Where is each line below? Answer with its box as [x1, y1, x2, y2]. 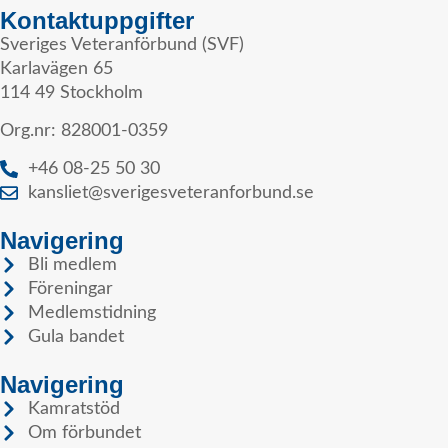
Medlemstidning [27, 304, 156, 323]
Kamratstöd [27, 400, 120, 419]
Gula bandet [27, 328, 124, 347]
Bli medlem [27, 256, 117, 275]
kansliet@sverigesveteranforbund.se [27, 184, 314, 203]
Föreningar [27, 280, 113, 299]
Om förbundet [27, 424, 141, 443]
